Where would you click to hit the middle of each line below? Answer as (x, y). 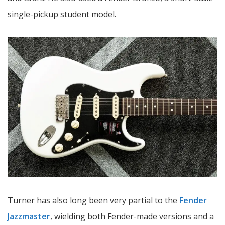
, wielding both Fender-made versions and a (132, 216)
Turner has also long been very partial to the (93, 200)
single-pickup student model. (62, 14)
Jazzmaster (29, 216)
